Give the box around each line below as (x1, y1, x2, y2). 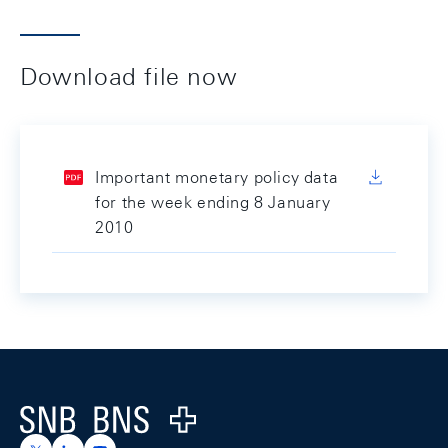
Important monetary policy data (95, 168, 339, 187)
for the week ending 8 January (95, 193, 331, 212)
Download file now (20, 62, 238, 90)
